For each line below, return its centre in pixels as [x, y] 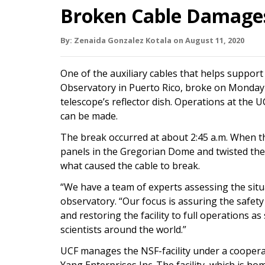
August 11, [206, 40]
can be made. [89, 116]
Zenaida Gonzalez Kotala [123, 40]
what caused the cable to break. [130, 166]
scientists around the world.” [123, 230]
